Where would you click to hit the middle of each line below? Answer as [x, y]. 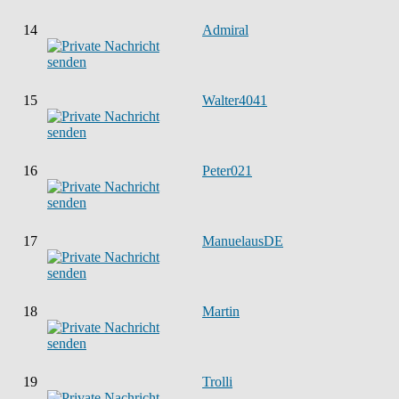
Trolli [217, 382]
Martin [221, 311]
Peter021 [227, 171]
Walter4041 [235, 100]
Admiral [225, 30]
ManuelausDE [243, 241]
